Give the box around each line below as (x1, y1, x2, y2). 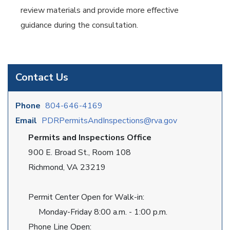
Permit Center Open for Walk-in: (28, 191, 144, 203)
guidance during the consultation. (21, 20, 138, 31)
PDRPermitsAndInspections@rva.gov (42, 115, 177, 126)
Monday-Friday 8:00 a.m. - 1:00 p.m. (28, 206, 167, 218)
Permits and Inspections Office (28, 132, 151, 143)
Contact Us (15, 70, 68, 84)
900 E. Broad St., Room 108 (28, 147, 131, 158)
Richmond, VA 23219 (28, 162, 106, 173)
